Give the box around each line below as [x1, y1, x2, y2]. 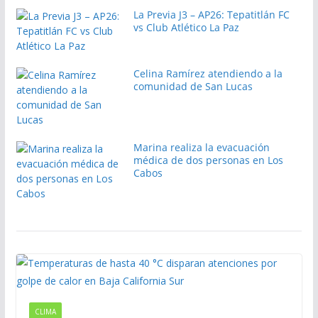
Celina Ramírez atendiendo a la [133, 66, 283, 80]
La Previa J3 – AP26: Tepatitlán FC [133, 7, 290, 21]
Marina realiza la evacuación [133, 140, 270, 154]
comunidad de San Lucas [133, 79, 253, 93]
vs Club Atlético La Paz [133, 20, 239, 34]
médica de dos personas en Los [133, 153, 283, 167]
